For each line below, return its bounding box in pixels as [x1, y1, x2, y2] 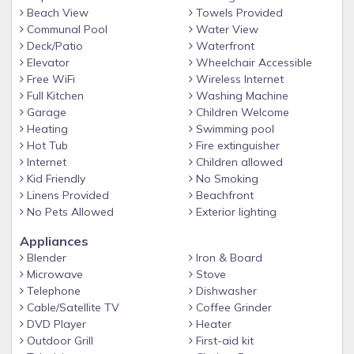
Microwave [24, 267, 83, 281]
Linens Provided [24, 188, 109, 202]
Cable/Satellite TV [24, 300, 119, 314]
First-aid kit [193, 333, 254, 348]
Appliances [20, 233, 88, 249]
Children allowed [193, 155, 283, 169]
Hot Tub [24, 138, 68, 153]
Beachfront [193, 188, 254, 202]
